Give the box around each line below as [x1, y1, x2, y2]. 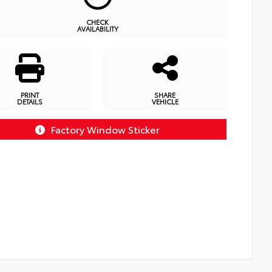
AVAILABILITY [76, 23, 118, 33]
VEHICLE [151, 97, 178, 107]
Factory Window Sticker [50, 121, 160, 136]
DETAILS [17, 97, 43, 107]
